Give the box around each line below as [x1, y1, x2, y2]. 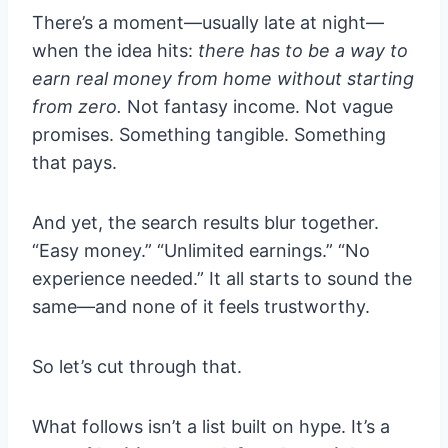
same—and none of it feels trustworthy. [32, 296, 370, 318]
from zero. [32, 96, 122, 118]
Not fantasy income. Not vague [122, 96, 393, 118]
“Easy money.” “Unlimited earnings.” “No [32, 240, 370, 262]
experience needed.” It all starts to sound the [32, 268, 412, 290]
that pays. [32, 152, 117, 174]
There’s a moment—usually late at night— [32, 12, 384, 34]
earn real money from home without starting [32, 68, 414, 90]
